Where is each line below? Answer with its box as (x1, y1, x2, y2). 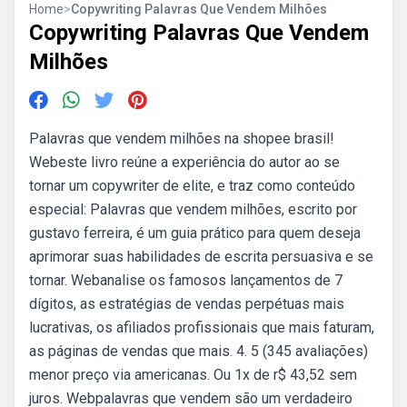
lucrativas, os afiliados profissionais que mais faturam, (29, 319, 374, 336)
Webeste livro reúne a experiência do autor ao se (29, 154, 340, 171)
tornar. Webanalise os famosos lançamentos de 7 (29, 272, 342, 289)
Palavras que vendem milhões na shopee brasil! (29, 130, 334, 147)
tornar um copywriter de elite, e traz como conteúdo (29, 177, 355, 194)
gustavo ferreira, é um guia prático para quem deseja (29, 224, 361, 242)
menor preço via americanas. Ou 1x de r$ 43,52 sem (29, 366, 357, 383)
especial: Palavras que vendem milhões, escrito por (29, 201, 357, 218)
